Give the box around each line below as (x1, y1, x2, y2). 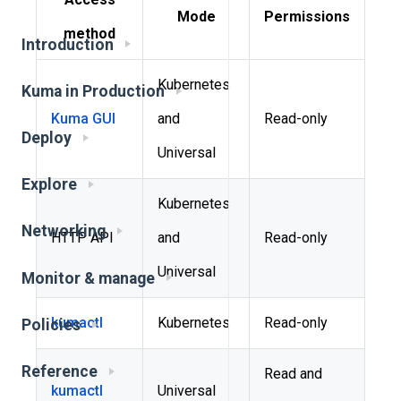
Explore (21, 175, 77, 194)
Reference (21, 362, 98, 380)
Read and (264, 364, 322, 382)
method (64, 24, 115, 42)
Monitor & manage (21, 269, 155, 287)
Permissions (264, 7, 350, 25)
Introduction (21, 35, 114, 54)
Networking (21, 222, 106, 241)
